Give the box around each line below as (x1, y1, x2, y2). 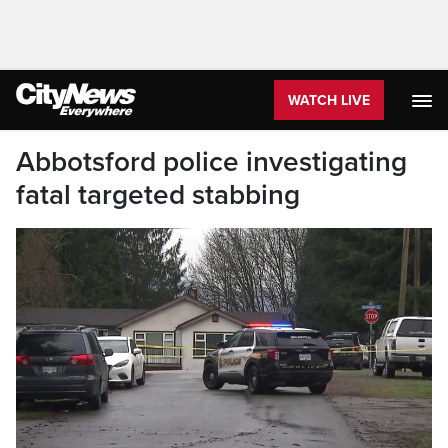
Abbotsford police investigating (16, 145, 407, 179)
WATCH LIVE (288, 92, 370, 109)
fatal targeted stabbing (16, 178, 300, 212)
